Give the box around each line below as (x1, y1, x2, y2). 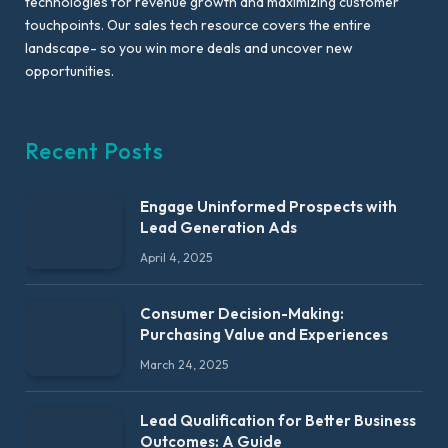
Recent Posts (25, 137, 164, 166)
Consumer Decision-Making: (140, 303, 344, 323)
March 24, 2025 (140, 356, 228, 372)
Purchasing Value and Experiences (140, 324, 388, 344)
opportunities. (25, 62, 114, 81)
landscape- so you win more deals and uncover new (25, 39, 353, 58)
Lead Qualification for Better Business (140, 410, 416, 430)
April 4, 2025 (140, 250, 212, 266)
